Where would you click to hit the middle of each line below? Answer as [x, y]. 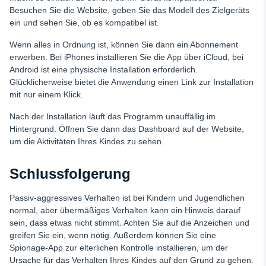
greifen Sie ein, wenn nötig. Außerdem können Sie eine [113, 235]
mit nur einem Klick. [46, 95]
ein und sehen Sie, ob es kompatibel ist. [84, 23]
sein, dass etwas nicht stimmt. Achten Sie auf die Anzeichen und [129, 223]
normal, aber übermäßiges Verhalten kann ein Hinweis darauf [125, 210]
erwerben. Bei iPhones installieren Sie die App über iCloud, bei [126, 57]
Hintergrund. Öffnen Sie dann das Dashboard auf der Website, [127, 129]
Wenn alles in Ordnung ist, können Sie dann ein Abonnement [124, 45]
